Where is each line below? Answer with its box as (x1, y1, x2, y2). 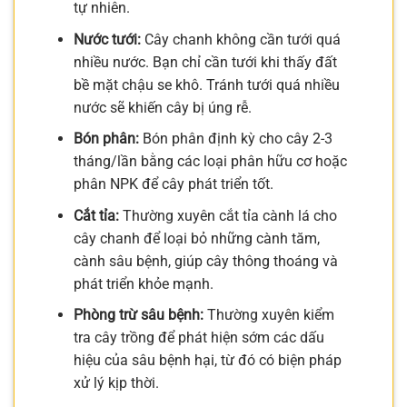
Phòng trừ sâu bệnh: (73, 306, 203, 324)
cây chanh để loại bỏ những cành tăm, (73, 229, 320, 247)
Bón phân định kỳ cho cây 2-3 (138, 130, 333, 148)
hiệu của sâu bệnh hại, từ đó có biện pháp (73, 352, 342, 370)
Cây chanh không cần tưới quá (140, 30, 341, 48)
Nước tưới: (73, 30, 141, 48)
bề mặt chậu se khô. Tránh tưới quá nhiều (73, 75, 340, 94)
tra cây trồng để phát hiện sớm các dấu (73, 329, 324, 347)
